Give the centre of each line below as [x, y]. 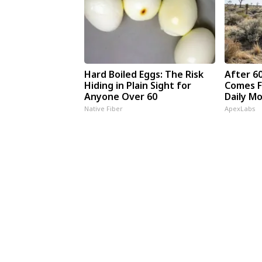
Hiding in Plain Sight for [138, 85]
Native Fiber [104, 108]
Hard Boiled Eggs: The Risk [144, 74]
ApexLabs [240, 108]
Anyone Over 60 [121, 96]
